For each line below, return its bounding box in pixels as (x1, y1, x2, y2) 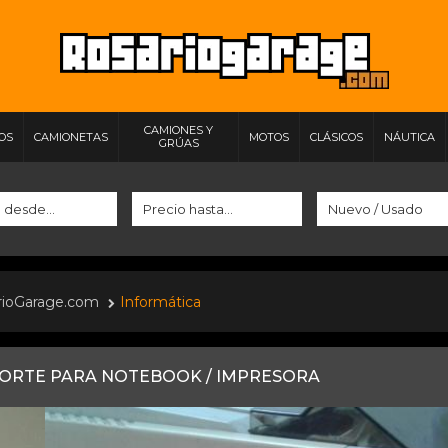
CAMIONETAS (34, 129, 108, 144)
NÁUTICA (384, 129, 435, 144)
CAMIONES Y (144, 123, 213, 137)
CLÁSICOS (310, 129, 363, 144)
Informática (119, 293, 201, 311)
